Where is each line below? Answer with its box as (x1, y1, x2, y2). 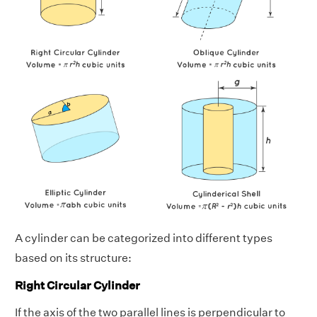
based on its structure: (15, 250, 132, 265)
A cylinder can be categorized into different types (15, 231, 272, 245)
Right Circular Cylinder (15, 278, 140, 292)
